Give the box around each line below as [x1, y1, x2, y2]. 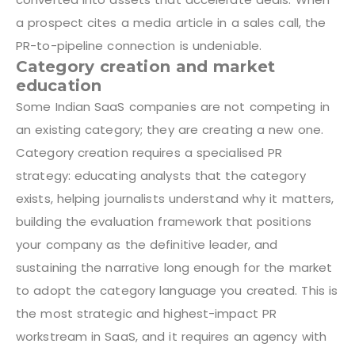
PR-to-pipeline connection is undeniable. [16, 36, 262, 54]
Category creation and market [16, 56, 275, 76]
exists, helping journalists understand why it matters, [16, 189, 334, 207]
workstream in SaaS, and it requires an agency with [16, 327, 327, 345]
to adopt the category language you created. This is [16, 281, 338, 299]
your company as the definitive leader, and [16, 235, 278, 253]
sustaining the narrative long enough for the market [16, 258, 333, 276]
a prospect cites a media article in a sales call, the [16, 13, 326, 31]
